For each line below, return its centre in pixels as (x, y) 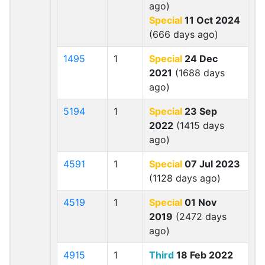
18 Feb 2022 (203, 255)
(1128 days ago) (185, 178)
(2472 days (200, 216)
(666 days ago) (184, 34)
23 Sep (200, 111)
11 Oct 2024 (211, 20)
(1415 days (199, 125)
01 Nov (199, 202)
